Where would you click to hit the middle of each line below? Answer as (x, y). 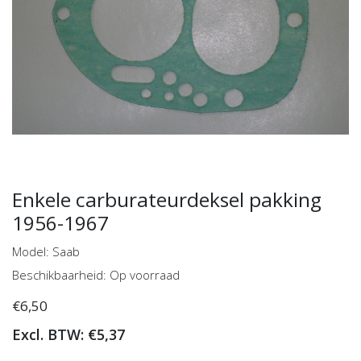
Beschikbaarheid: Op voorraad (96, 274)
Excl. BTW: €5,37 (68, 334)
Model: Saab (46, 251)
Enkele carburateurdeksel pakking (167, 199)
